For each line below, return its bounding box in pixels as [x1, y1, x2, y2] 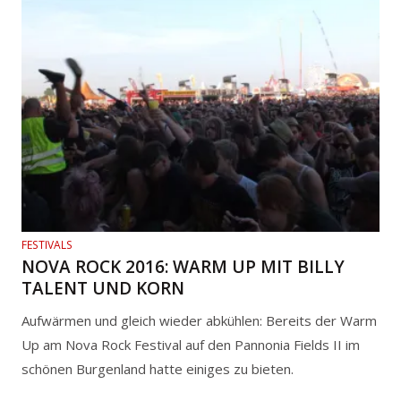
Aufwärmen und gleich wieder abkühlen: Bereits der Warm [21, 311, 377, 330]
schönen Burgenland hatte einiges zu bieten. [21, 360, 294, 379]
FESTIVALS [21, 236, 73, 252]
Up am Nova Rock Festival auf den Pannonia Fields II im [21, 336, 360, 354]
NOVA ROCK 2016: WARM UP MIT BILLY [21, 254, 345, 278]
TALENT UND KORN [21, 276, 184, 300]
